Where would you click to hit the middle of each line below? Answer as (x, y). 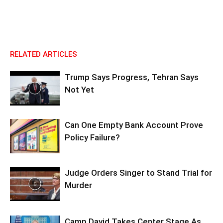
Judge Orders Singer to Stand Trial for (138, 173)
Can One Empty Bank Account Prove (134, 125)
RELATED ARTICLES (44, 54)
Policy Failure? (92, 137)
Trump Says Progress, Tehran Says (132, 77)
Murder (78, 185)
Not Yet (79, 90)
